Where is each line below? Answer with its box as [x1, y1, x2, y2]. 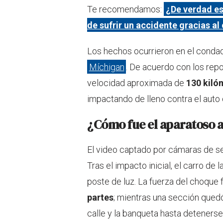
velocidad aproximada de [87, 77, 186, 88]
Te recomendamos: [87, 3, 164, 14]
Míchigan [89, 61, 124, 72]
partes [87, 192, 113, 203]
